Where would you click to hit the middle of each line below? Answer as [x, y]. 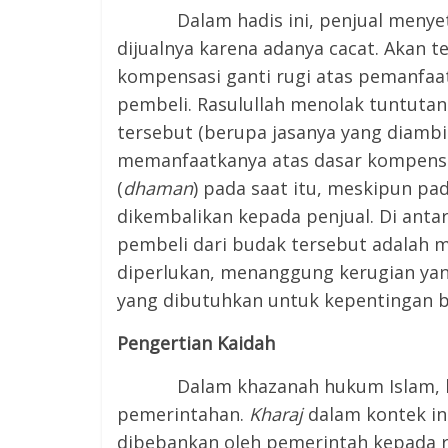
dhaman [158, 188]
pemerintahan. [180, 414]
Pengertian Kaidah [196, 343]
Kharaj [276, 414]
